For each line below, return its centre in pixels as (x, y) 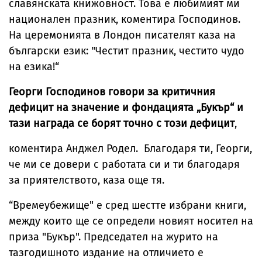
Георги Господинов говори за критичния (112, 92)
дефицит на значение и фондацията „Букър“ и (126, 108)
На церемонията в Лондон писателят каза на (122, 35)
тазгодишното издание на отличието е (106, 253)
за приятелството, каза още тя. (87, 180)
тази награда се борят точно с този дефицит (122, 124)
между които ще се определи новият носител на (131, 221)
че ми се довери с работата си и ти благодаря (124, 165)
